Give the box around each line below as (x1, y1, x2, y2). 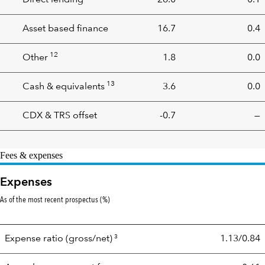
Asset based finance (22, 24, 108, 34)
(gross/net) (66, 234, 112, 244)
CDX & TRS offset (22, 111, 97, 121)
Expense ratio (5, 234, 66, 244)
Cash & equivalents (22, 82, 105, 92)
